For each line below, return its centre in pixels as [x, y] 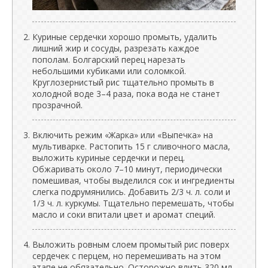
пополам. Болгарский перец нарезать [109, 60]
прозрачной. [57, 105]
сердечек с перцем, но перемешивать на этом [127, 256]
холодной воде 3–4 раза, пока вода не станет [126, 94]
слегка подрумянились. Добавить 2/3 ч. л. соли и [131, 192]
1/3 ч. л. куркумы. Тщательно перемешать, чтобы [133, 203]
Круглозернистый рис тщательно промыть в [123, 82]
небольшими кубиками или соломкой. [109, 71]
